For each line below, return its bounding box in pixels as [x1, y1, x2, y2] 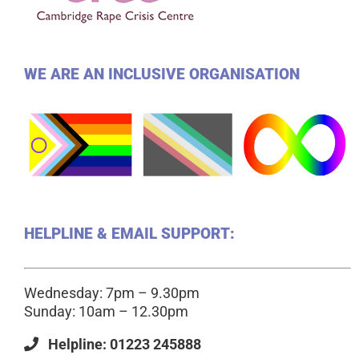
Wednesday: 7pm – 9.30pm [24, 284, 200, 302]
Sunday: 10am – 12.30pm [24, 303, 188, 321]
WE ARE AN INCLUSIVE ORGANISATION [24, 65, 300, 83]
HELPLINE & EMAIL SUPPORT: [24, 224, 235, 244]
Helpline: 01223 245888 [38, 336, 201, 353]
